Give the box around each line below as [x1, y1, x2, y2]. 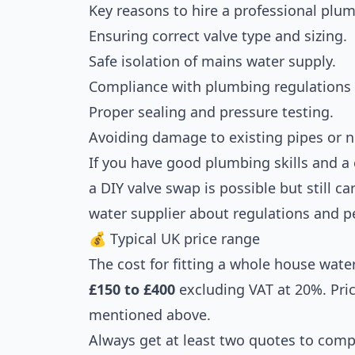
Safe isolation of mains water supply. [89, 52, 336, 71]
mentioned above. [89, 305, 211, 324]
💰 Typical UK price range [89, 229, 260, 248]
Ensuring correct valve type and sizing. [89, 26, 347, 45]
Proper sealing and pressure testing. [89, 102, 334, 121]
